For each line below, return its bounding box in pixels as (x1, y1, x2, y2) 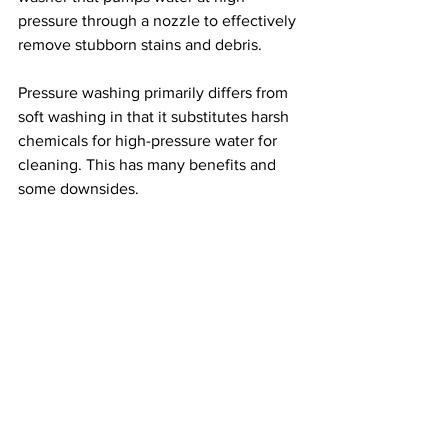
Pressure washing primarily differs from (18, 84, 292, 101)
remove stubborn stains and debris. (18, 36, 262, 53)
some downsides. (18, 180, 139, 197)
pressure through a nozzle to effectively (18, 12, 300, 29)
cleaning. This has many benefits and (18, 156, 280, 173)
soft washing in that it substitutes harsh (18, 108, 293, 125)
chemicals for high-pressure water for (18, 132, 281, 149)
